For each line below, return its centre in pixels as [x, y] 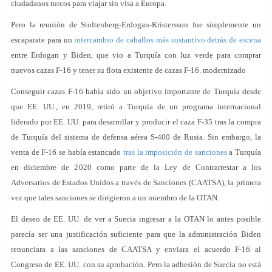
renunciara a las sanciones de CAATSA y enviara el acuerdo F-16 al [136, 249]
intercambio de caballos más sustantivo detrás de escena [168, 40]
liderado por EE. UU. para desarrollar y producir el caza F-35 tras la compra [136, 122]
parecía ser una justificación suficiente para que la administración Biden [136, 234]
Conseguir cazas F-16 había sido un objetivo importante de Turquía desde [136, 91]
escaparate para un [43, 40]
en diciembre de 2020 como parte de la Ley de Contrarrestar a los [136, 167]
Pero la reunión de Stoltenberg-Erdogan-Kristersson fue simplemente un [136, 25]
